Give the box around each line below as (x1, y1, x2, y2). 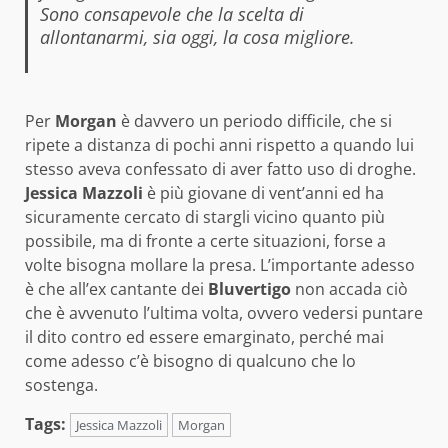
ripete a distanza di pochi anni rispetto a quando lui (25, 134, 414, 157)
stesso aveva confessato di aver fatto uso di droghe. (25, 158, 416, 181)
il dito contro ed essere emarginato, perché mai (25, 326, 384, 349)
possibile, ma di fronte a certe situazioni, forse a (25, 230, 386, 253)
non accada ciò (291, 278, 408, 301)
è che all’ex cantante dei (25, 278, 208, 301)
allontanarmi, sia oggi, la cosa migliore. (39, 25, 355, 50)
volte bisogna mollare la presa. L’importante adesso (25, 254, 415, 277)
